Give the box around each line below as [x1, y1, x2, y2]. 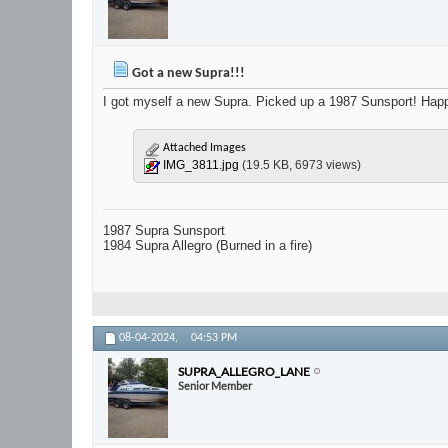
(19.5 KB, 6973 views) [242, 158, 361, 173]
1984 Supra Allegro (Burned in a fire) [103, 238, 312, 254]
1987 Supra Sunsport [103, 223, 225, 239]
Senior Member [178, 378, 252, 392]
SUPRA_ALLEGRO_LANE [178, 363, 310, 379]
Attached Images [160, 142, 246, 155]
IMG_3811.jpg [163, 158, 239, 173]
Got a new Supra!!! [129, 66, 245, 82]
